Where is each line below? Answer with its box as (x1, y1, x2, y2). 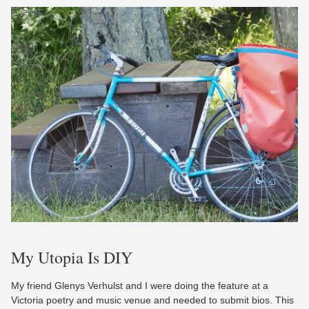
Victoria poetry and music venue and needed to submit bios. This (11, 295, 294, 306)
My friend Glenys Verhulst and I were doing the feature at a (11, 280, 268, 292)
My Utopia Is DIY (11, 246, 132, 269)
